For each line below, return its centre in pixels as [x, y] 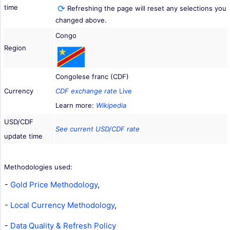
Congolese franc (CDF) [92, 77]
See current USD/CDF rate [98, 129]
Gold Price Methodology [54, 185]
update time [23, 136]
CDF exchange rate [86, 91]
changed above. [81, 20]
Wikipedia [111, 106]
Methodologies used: [38, 167]
